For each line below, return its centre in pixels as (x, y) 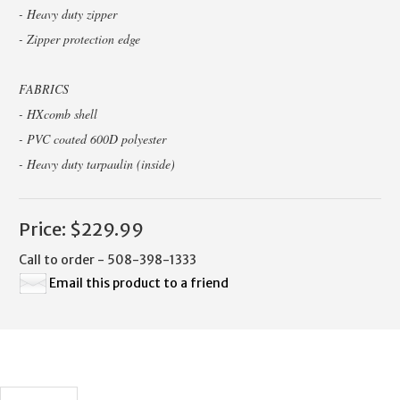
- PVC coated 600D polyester (92, 138)
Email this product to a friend (139, 283)
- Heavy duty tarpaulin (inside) (97, 163)
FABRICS (44, 88)
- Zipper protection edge (79, 38)
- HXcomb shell (58, 113)
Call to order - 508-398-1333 (108, 259)
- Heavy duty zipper (68, 13)
